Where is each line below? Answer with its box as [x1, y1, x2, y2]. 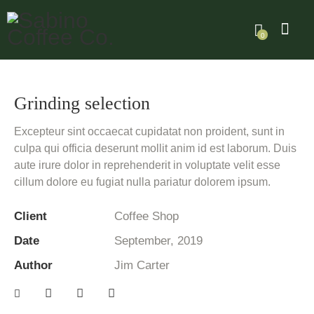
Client [14, 210, 47, 224]
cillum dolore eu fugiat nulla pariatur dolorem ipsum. [14, 176, 271, 189]
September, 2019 [114, 234, 203, 248]
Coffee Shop [114, 210, 179, 224]
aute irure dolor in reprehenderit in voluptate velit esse [14, 159, 280, 172]
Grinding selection [14, 93, 150, 114]
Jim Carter [114, 259, 170, 273]
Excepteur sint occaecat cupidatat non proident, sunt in [14, 125, 285, 138]
